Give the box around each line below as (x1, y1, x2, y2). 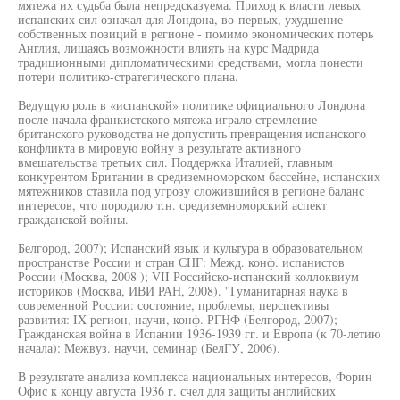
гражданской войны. (18, 211, 129, 228)
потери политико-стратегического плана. (18, 68, 238, 85)
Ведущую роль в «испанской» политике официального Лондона (18, 96, 365, 113)
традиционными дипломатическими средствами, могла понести (18, 54, 363, 71)
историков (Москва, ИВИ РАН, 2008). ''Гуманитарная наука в (18, 282, 348, 299)
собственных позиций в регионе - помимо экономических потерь (18, 25, 373, 42)
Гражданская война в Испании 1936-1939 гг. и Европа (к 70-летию (18, 325, 380, 342)
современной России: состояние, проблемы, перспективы (18, 296, 329, 313)
